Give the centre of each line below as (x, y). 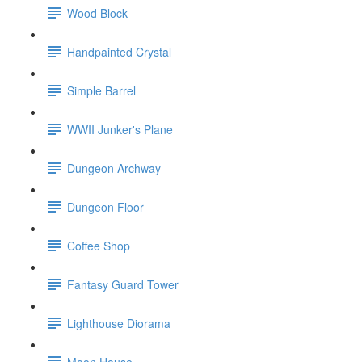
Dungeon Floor (105, 206)
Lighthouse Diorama (119, 323)
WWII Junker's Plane (120, 129)
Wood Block (97, 13)
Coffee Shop (99, 245)
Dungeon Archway (114, 168)
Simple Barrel (101, 90)
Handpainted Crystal (119, 51)
